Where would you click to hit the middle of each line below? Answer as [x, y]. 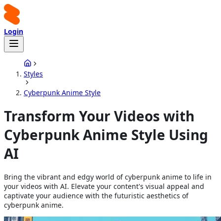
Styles [33, 74]
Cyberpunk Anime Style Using [106, 134]
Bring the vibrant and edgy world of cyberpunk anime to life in [108, 177]
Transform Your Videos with [99, 116]
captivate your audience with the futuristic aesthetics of [96, 195]
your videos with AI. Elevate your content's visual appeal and [104, 186]
